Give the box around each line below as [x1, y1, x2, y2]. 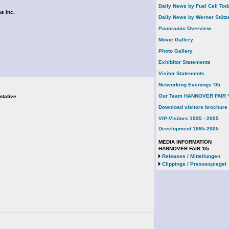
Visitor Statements [158, 71, 204, 76]
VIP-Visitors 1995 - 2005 [158, 116, 219, 121]
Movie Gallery [158, 37, 193, 42]
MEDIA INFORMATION [158, 139, 212, 145]
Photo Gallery [158, 48, 193, 54]
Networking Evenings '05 [158, 82, 220, 87]
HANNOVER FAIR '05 [158, 146, 209, 151]
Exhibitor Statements [158, 59, 211, 65]
